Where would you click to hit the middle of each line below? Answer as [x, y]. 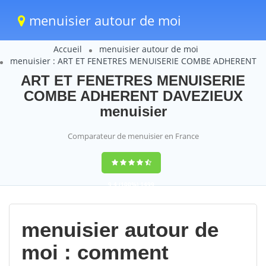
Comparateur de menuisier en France [133, 136]
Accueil [67, 49]
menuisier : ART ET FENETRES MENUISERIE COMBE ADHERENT [133, 61]
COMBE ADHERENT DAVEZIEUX [133, 96]
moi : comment [95, 252]
